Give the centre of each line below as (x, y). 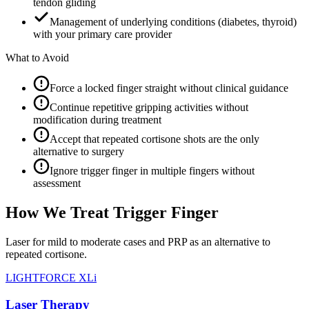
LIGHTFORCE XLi (51, 277)
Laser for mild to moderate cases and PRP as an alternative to (138, 241)
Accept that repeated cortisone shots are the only (154, 139)
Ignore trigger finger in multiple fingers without (152, 171)
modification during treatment (97, 120)
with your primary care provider (102, 34)
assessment (57, 183)
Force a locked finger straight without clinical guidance (169, 88)
